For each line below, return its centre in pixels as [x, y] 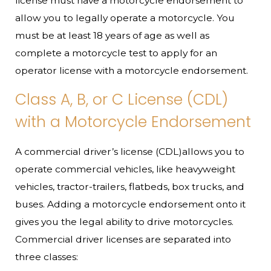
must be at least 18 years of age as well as [113, 35]
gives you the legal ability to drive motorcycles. [125, 221]
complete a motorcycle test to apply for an [116, 53]
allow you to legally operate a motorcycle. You [125, 18]
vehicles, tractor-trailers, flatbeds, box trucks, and [130, 186]
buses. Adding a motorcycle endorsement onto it [131, 204]
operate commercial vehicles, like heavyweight [126, 169]
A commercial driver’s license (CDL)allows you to [130, 151]
